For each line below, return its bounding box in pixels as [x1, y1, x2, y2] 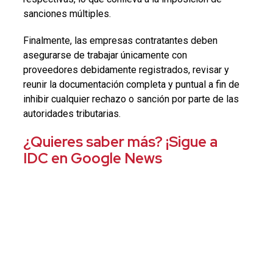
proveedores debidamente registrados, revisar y [23, 63, 229, 76]
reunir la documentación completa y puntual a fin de [23, 78, 239, 90]
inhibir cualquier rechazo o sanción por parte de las [23, 93, 239, 105]
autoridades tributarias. [23, 107, 121, 119]
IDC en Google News [23, 148, 162, 168]
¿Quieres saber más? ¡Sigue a [23, 132, 218, 151]
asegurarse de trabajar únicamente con [23, 49, 187, 61]
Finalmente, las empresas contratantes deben [23, 34, 218, 46]
